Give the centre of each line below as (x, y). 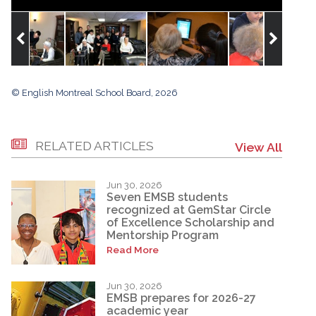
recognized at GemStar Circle (189, 210)
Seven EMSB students (167, 197)
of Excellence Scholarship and (190, 223)
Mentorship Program (163, 236)
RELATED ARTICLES (95, 145)
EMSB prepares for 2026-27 (181, 298)
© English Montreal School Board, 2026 (95, 92)
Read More (133, 249)
